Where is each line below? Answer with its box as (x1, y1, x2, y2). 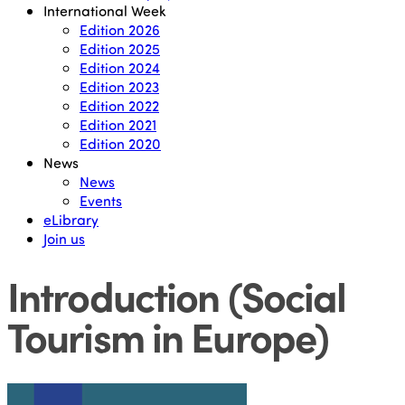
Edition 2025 (80, 39, 160, 58)
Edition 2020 (80, 134, 161, 153)
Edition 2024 (80, 58, 160, 77)
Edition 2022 (80, 96, 159, 115)
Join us (43, 229, 85, 248)
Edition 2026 (80, 20, 160, 39)
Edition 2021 (80, 115, 156, 134)
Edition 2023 (80, 77, 159, 96)
